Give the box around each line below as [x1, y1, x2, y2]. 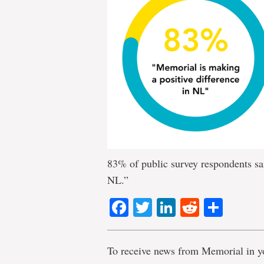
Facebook [128, 194, 212, 222]
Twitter [152, 194, 207, 222]
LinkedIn [176, 194, 247, 222]
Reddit [199, 194, 254, 222]
